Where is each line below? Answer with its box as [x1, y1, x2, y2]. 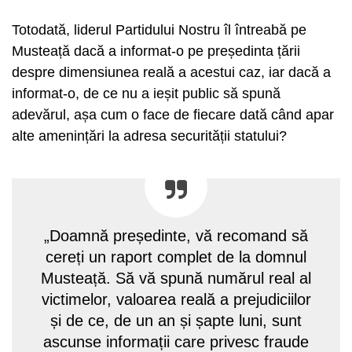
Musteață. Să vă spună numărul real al [41, 269, 311, 287]
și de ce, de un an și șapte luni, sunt [50, 311, 302, 329]
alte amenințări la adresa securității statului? [12, 127, 287, 144]
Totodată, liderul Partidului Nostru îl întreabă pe [12, 21, 306, 38]
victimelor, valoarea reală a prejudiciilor [41, 290, 311, 308]
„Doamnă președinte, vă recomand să [44, 226, 308, 244]
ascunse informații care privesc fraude [43, 332, 309, 350]
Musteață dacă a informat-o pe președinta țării [12, 42, 300, 59]
